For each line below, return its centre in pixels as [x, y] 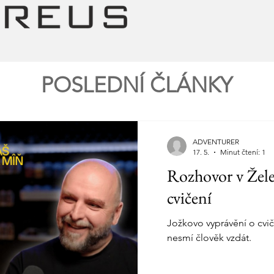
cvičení [189, 198]
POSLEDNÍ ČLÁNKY [137, 85]
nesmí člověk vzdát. [209, 238]
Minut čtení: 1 [243, 152]
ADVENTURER [216, 142]
